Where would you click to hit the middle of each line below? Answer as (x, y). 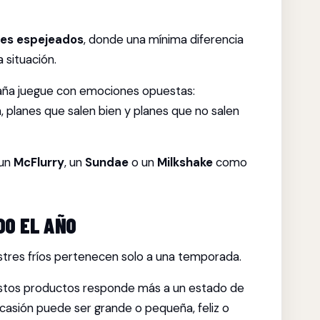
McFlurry (39, 162)
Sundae (107, 162)
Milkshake (185, 162)
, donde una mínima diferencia (164, 39)
